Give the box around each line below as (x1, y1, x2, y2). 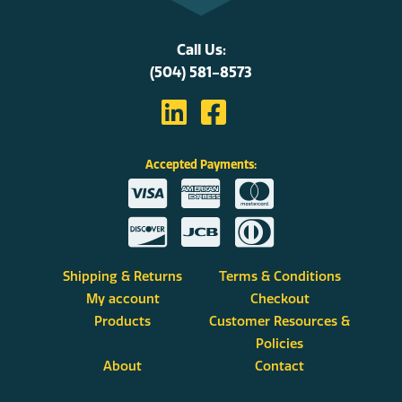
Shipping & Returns (63, 267, 182, 284)
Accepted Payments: (145, 156, 257, 171)
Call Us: (176, 39, 226, 58)
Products (94, 312, 151, 329)
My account (85, 290, 160, 307)
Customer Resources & (209, 312, 350, 329)
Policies (256, 335, 303, 352)
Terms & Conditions (218, 267, 341, 284)
